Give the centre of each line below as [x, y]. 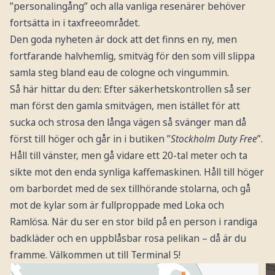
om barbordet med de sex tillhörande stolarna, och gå [130, 189]
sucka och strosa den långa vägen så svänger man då [128, 122]
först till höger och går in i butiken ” [90, 139]
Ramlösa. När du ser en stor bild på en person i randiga [133, 222]
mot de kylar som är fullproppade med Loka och [117, 205]
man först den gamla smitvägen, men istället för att [125, 106]
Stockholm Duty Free [214, 139]
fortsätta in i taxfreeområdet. [75, 23]
